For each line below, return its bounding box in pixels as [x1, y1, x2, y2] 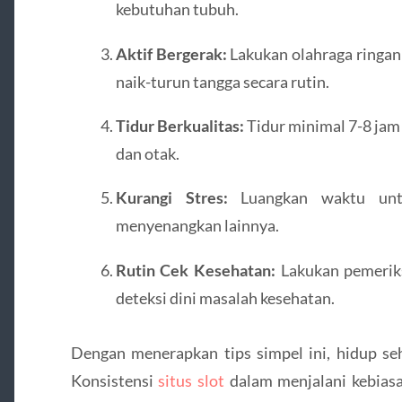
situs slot [158, 370, 225, 390]
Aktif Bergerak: [115, 43, 227, 64]
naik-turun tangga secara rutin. [115, 71, 329, 92]
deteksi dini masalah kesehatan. [115, 287, 335, 308]
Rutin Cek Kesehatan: [115, 259, 276, 280]
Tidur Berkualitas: [115, 115, 244, 135]
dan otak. [115, 143, 179, 163]
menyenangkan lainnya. [115, 215, 279, 236]
